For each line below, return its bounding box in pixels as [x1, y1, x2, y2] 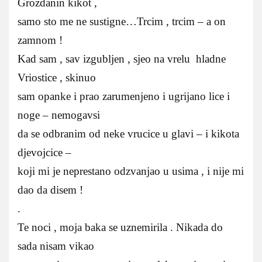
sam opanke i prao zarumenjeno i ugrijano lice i [18, 89, 230, 102]
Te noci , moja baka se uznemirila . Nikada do [18, 220, 223, 233]
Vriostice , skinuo [18, 71, 96, 84]
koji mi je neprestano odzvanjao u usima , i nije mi [18, 164, 244, 177]
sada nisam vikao [18, 239, 100, 252]
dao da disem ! [18, 183, 83, 196]
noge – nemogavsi [18, 108, 100, 121]
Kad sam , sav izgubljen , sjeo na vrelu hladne [18, 52, 226, 65]
